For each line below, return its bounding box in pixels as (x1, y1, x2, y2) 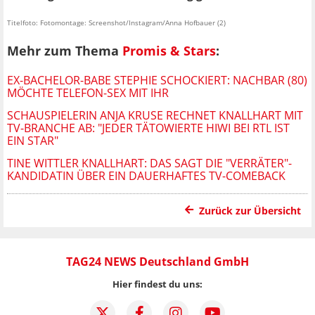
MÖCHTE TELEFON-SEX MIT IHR (7, 84, 169, 101)
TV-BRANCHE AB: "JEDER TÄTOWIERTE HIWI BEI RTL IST (7, 120, 290, 136)
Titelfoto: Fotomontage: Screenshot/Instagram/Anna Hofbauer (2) (7, 18, 226, 28)
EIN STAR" (7, 132, 58, 148)
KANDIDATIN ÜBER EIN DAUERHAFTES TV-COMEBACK (7, 167, 285, 184)
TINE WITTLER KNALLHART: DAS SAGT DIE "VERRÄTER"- (7, 155, 292, 171)
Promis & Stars (122, 41, 216, 59)
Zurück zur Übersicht (199, 203, 301, 217)
